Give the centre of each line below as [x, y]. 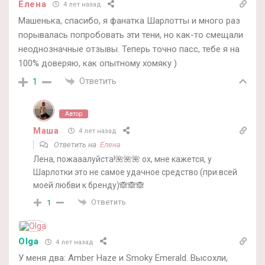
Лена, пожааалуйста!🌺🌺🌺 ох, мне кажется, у [122, 159]
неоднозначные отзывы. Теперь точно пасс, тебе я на [129, 49]
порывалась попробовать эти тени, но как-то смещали [131, 35]
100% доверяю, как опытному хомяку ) [98, 63]
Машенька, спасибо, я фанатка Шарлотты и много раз [129, 20]
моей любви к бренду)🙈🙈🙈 [89, 185]
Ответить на [76, 144]
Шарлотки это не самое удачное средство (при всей [135, 172]
